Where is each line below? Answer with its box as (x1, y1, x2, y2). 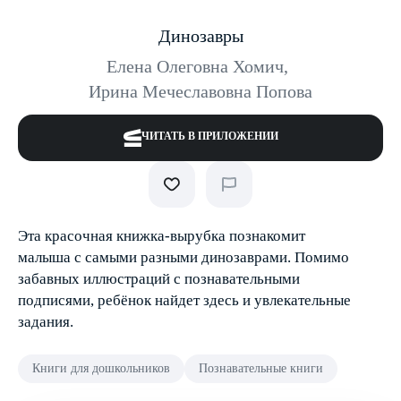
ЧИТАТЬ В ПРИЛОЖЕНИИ (141, 130, 278, 142)
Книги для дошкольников (32, 362, 170, 375)
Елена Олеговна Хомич (107, 56, 284, 76)
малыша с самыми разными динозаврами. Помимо (18, 249, 349, 266)
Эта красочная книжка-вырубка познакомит (18, 227, 305, 244)
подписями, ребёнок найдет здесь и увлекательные (18, 292, 351, 309)
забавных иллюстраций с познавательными (18, 270, 300, 287)
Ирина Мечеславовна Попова (89, 81, 312, 101)
